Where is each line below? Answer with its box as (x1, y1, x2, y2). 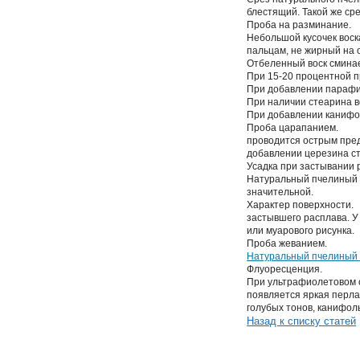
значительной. (247, 186, 314, 198)
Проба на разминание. (247, 19, 352, 31)
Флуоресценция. (247, 264, 323, 276)
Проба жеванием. (247, 238, 328, 250)
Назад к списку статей (247, 315, 357, 328)
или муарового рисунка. (247, 225, 355, 237)
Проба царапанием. (247, 122, 339, 134)
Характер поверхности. (247, 199, 354, 211)
